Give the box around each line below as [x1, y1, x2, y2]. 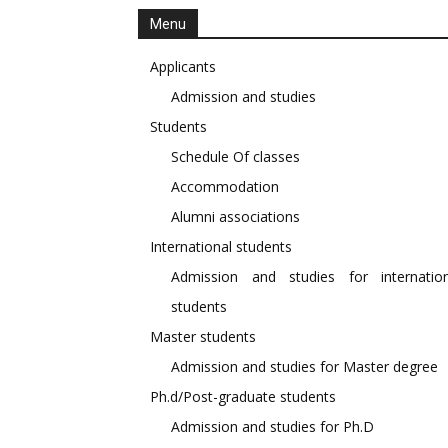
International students [150, 237, 292, 257]
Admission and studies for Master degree [171, 357, 438, 377]
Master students [150, 327, 256, 347]
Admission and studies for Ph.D [171, 417, 374, 437]
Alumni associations [171, 207, 300, 227]
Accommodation [171, 177, 279, 197]
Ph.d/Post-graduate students [150, 387, 336, 407]
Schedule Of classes [171, 147, 300, 167]
